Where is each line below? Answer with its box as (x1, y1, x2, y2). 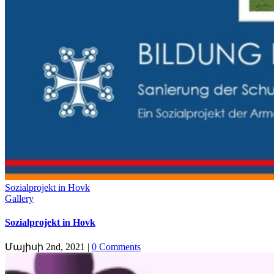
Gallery (5, 193, 34, 204)
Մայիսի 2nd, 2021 (5, 242, 85, 253)
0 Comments (92, 242, 141, 253)
